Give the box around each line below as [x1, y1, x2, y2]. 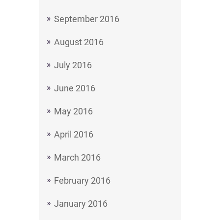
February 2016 [54, 175, 110, 186]
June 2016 [54, 83, 95, 93]
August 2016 [54, 37, 104, 47]
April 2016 [54, 129, 93, 139]
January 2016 [54, 198, 108, 209]
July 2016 [54, 60, 92, 70]
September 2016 [54, 14, 119, 24]
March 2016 [54, 152, 101, 163]
